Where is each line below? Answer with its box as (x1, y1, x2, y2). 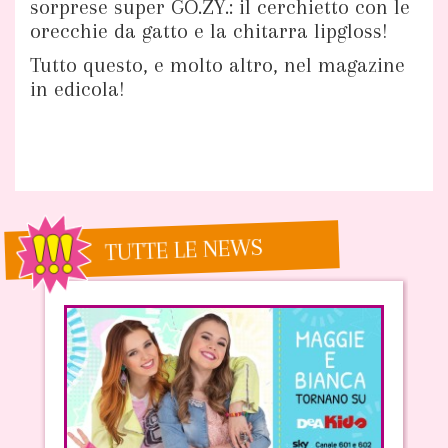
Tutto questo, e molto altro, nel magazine (30, 52, 405, 77)
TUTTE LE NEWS (104, 233, 264, 266)
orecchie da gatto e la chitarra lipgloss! (30, 18, 388, 43)
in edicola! (30, 76, 125, 101)
